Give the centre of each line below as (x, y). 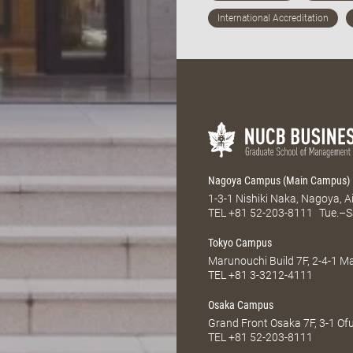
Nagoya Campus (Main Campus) (279, 180)
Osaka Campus (241, 305)
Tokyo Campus (240, 242)
